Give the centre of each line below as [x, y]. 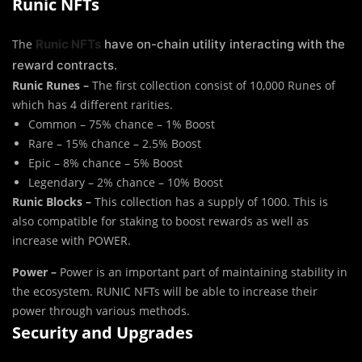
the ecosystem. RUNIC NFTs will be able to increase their [165, 291]
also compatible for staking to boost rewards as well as [160, 221]
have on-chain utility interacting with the [223, 44]
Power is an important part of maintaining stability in [204, 271]
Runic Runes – [52, 85]
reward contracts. [65, 65]
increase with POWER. [72, 240]
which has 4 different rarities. [93, 104]
